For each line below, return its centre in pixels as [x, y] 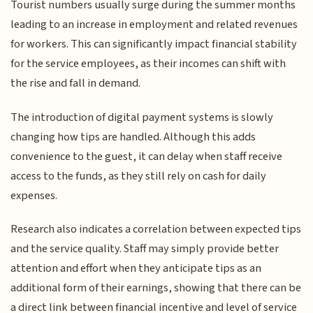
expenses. [34, 195]
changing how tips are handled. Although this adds [133, 137]
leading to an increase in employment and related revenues [154, 25]
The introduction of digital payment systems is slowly [142, 117]
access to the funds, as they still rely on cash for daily [139, 176]
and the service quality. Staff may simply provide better [145, 249]
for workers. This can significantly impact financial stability [154, 44]
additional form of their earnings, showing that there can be [156, 288]
